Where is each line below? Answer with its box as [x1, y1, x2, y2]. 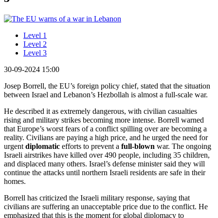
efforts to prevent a [60, 142, 121, 150]
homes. [4, 177, 26, 185]
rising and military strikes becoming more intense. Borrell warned [4, 115, 204, 124]
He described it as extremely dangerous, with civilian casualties [4, 107, 197, 115]
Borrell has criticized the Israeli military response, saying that [4, 193, 190, 202]
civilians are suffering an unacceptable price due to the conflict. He [4, 202, 208, 211]
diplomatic [25, 142, 60, 150]
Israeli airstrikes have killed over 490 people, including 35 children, [4, 150, 210, 159]
